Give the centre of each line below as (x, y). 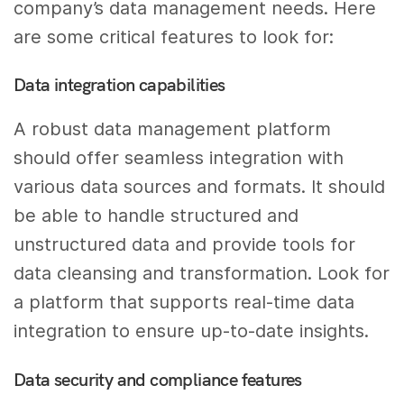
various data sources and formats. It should (200, 187)
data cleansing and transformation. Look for (202, 274)
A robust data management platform (173, 129)
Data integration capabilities (119, 85)
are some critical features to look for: (174, 37)
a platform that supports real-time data (184, 303)
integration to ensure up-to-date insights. (192, 331)
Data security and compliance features (158, 380)
